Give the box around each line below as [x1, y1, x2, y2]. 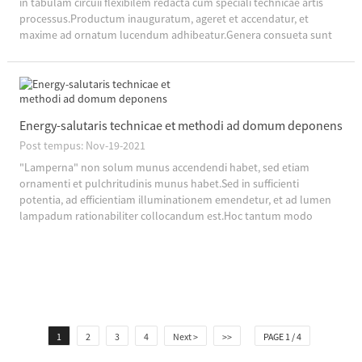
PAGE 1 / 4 [263, 330, 301, 343]
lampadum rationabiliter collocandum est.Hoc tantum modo [19, 208, 313, 223]
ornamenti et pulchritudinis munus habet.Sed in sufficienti [19, 175, 299, 191]
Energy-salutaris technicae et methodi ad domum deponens [19, 116, 343, 133]
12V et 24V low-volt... [19, 43, 118, 58]
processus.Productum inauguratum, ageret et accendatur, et [19, 11, 309, 26]
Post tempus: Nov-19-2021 [19, 137, 145, 153]
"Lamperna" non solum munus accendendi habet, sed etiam [19, 159, 309, 175]
